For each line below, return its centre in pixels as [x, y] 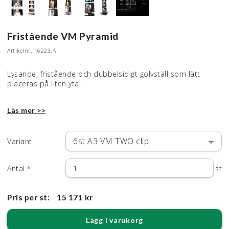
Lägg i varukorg [114, 220]
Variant [20, 141]
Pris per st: [28, 197]
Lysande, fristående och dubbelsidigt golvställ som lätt [104, 74]
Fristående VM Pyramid [63, 36]
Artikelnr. [20, 50]
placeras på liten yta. [44, 83]
